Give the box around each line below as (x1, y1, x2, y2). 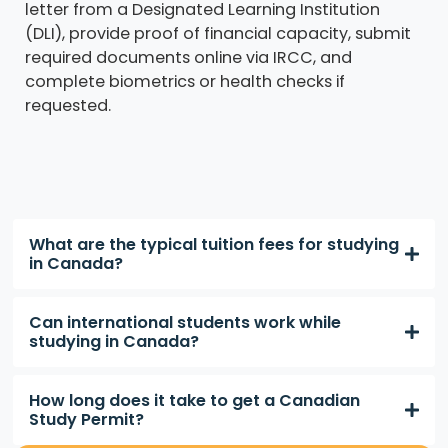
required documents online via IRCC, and (24, 46, 352, 70)
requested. (24, 94, 111, 118)
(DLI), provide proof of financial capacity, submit (24, 22, 411, 46)
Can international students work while (28, 310, 341, 334)
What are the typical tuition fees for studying (28, 232, 399, 256)
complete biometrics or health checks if (24, 70, 345, 94)
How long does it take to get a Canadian (28, 388, 360, 412)
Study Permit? (28, 407, 144, 431)
